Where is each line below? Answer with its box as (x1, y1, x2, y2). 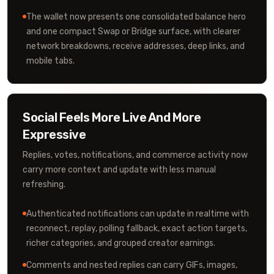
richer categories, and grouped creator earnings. (26, 238, 215, 248)
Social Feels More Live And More (23, 110, 201, 125)
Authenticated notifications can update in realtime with (26, 209, 249, 219)
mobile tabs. (26, 56, 75, 66)
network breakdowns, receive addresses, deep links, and (26, 41, 245, 51)
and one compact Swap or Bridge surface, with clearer (26, 26, 240, 37)
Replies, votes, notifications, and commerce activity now (23, 150, 248, 160)
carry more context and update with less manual (23, 165, 216, 175)
